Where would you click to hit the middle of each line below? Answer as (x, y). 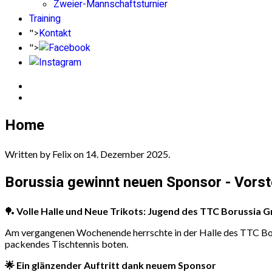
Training (45, 19)
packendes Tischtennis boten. (66, 243)
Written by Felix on (45, 154)
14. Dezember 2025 (127, 154)
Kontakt (55, 33)
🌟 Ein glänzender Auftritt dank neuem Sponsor (110, 265)
